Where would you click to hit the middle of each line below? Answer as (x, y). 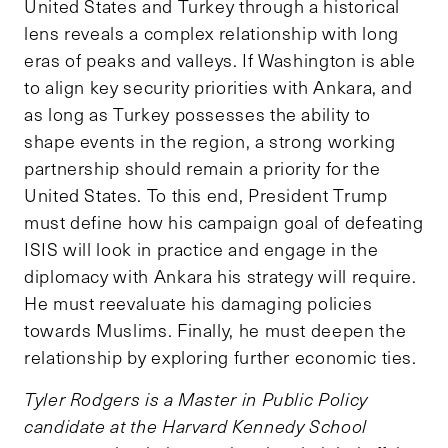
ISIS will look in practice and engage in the (201, 248)
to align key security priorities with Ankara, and (218, 86)
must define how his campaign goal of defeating (224, 221)
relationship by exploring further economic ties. (220, 356)
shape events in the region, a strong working (210, 140)
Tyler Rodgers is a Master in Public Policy (196, 398)
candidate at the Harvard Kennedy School (195, 425)
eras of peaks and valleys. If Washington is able (220, 59)
